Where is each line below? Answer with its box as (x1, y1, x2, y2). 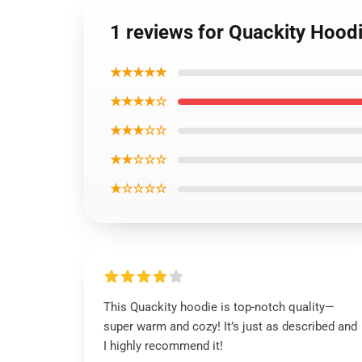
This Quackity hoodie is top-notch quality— (103, 300, 335, 314)
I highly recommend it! (103, 339, 223, 353)
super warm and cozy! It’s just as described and (103, 319, 357, 334)
